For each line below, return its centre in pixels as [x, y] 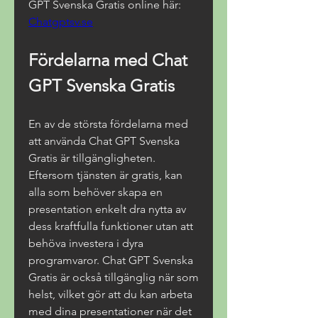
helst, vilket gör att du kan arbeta [110, 294]
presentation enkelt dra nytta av [107, 209]
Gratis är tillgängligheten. [92, 158]
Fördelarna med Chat [108, 60]
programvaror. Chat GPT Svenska [111, 260]
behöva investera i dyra [86, 243]
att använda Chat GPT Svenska [104, 141]
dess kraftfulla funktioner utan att [111, 226]
